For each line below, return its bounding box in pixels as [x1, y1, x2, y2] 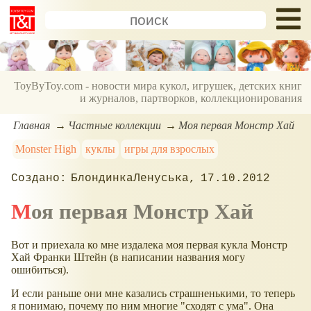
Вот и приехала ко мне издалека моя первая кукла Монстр [11, 238, 287, 251]
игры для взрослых [124, 142, 215, 155]
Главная [13, 119, 51, 131]
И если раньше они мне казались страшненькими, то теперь [11, 287, 295, 299]
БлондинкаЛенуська [71, 171, 190, 185]
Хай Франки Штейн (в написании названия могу [11, 251, 245, 263]
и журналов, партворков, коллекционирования [80, 92, 303, 105]
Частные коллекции [67, 119, 161, 131]
